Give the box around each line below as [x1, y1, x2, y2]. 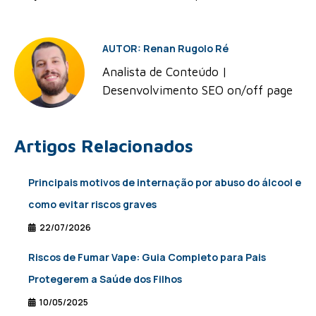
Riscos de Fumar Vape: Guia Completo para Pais [28, 250, 266, 265]
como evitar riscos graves [28, 197, 157, 212]
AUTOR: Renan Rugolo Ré [102, 41, 229, 55]
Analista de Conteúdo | [102, 64, 227, 79]
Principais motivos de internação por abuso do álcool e [28, 176, 301, 190]
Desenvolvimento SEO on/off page [102, 83, 293, 97]
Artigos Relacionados [14, 135, 193, 157]
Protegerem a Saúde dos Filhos [28, 272, 182, 286]
